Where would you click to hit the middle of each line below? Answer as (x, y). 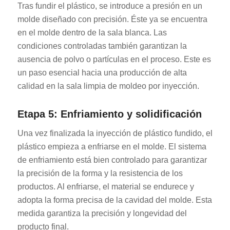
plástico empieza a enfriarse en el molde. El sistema (112, 146)
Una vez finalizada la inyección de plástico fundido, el (115, 133)
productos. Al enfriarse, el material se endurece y (106, 186)
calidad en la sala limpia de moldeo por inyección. (108, 86)
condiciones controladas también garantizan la (102, 46)
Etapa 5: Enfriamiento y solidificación (109, 114)
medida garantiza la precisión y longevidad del (102, 213)
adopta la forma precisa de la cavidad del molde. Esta (114, 200)
